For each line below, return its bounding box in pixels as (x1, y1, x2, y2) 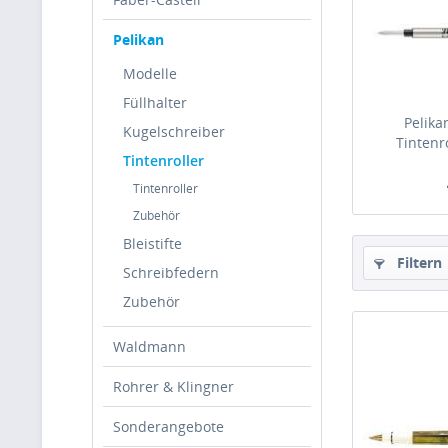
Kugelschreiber (123, 122, 225, 141)
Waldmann (113, 337, 186, 356)
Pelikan (113, 30, 164, 49)
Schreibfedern (123, 263, 219, 282)
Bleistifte (123, 234, 182, 253)
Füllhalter (123, 93, 187, 112)
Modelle (123, 64, 177, 83)
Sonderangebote (113, 417, 224, 436)
